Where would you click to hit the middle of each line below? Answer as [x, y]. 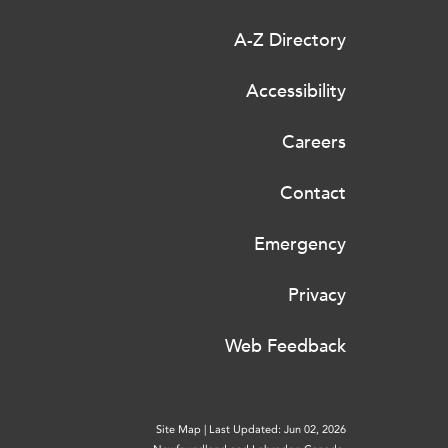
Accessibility [296, 91]
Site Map [178, 429]
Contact [313, 193]
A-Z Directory [290, 40]
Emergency [300, 244]
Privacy [317, 295]
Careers [314, 142]
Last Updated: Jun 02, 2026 [277, 429]
